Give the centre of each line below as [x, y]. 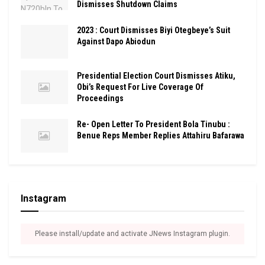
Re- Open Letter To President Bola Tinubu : [153, 125]
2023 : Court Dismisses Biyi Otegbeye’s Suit [153, 30]
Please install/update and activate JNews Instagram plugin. [132, 234]
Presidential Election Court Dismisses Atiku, [156, 76]
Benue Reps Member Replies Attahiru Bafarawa [161, 136]
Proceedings [100, 98]
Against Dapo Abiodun [116, 41]
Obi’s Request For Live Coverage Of [140, 87]
